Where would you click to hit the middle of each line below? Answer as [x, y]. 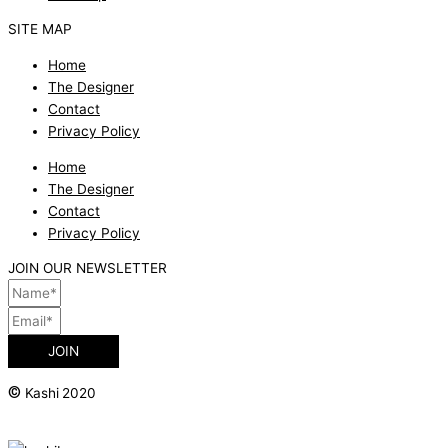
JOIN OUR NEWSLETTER [87, 268]
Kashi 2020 [60, 393]
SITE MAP [40, 29]
